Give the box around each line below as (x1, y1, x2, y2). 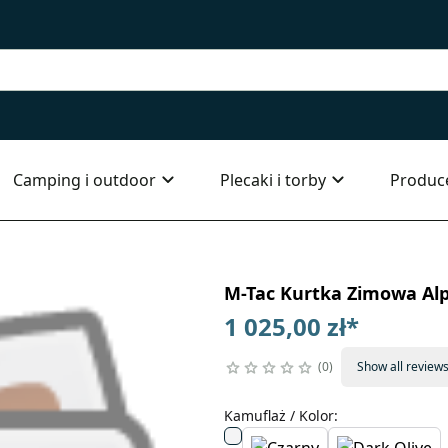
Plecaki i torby (220, 169, 326, 191)
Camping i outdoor (13, 169, 156, 191)
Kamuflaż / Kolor (223, 406, 334, 425)
